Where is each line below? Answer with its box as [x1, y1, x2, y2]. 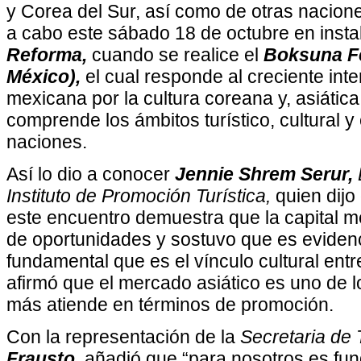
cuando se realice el [87, 44, 263, 65]
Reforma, [6, 44, 87, 65]
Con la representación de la [6, 326, 240, 347]
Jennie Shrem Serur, [175, 164, 353, 185]
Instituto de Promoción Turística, [6, 185, 271, 206]
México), [6, 66, 81, 87]
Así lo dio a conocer [6, 164, 175, 185]
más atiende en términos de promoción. [6, 294, 334, 315]
